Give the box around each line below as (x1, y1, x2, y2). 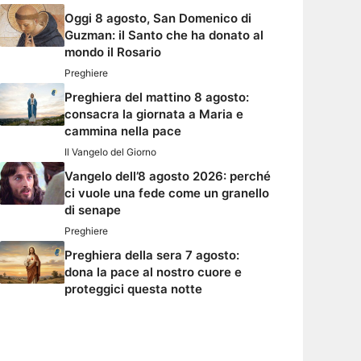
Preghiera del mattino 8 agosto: (64, 89, 249, 106)
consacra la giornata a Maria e (64, 106, 243, 122)
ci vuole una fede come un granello (64, 185, 269, 201)
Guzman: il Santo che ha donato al (64, 27, 263, 44)
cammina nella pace (64, 123, 181, 139)
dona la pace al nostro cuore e (64, 264, 242, 280)
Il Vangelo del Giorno (64, 146, 156, 159)
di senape (64, 202, 121, 218)
